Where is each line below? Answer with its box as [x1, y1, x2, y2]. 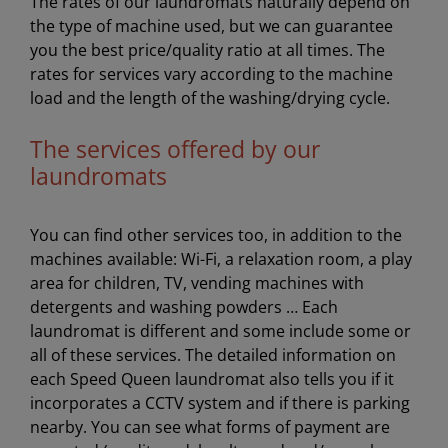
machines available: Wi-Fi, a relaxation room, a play [29, 248, 412, 271]
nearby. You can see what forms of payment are [29, 416, 390, 439]
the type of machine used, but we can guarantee [29, 15, 393, 38]
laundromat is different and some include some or [29, 320, 411, 343]
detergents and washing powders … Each [29, 296, 338, 319]
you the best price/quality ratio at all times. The [29, 39, 385, 62]
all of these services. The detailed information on [29, 344, 396, 367]
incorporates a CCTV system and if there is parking [29, 392, 410, 415]
